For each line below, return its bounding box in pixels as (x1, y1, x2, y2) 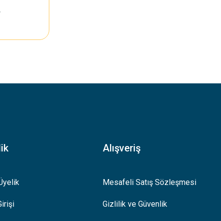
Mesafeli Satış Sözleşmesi (103, 178, 197, 187)
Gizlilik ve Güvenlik (103, 199, 168, 209)
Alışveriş (103, 142, 141, 154)
